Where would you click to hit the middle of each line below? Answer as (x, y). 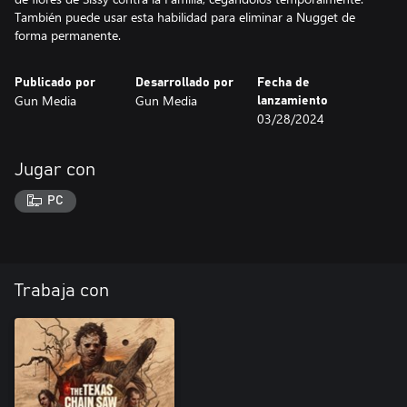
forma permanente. (68, 35)
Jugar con (55, 169)
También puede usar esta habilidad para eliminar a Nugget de (185, 16)
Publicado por (55, 82)
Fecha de (283, 82)
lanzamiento (292, 100)
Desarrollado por (185, 82)
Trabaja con (62, 291)
